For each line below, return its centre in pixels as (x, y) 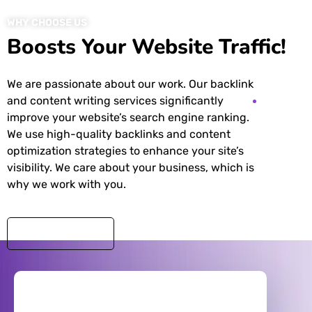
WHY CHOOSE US (47, 22)
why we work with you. (67, 184)
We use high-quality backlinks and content (119, 134)
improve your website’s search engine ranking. (128, 117)
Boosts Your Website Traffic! (147, 47)
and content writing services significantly (115, 100)
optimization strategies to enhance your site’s (125, 150)
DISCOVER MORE (61, 234)
